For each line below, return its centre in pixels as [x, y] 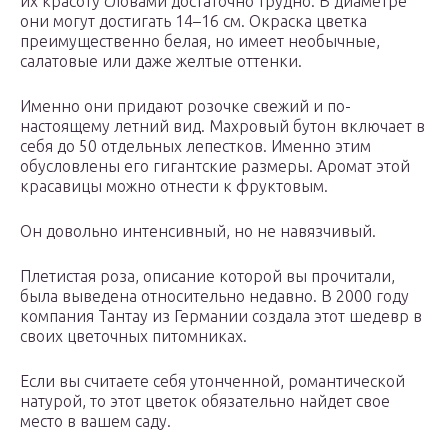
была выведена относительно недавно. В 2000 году [214, 296]
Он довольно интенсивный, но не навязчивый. [198, 231]
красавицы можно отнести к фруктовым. [174, 186]
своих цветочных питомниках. [133, 336]
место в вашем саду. [95, 421]
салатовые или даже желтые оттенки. [161, 61]
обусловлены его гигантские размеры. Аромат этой [215, 166]
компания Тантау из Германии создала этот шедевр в [221, 316]
